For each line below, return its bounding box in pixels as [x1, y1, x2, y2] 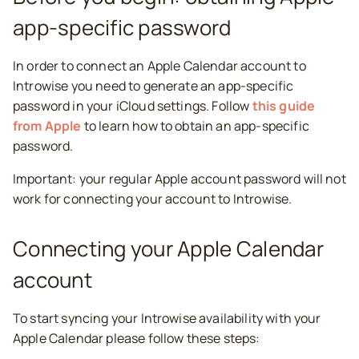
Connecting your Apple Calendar [13, 234, 324, 263]
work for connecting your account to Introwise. [13, 190, 292, 208]
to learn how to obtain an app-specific [81, 117, 309, 135]
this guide [252, 97, 316, 115]
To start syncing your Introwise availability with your [13, 309, 321, 327]
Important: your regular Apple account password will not [13, 170, 346, 188]
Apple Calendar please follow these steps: [13, 329, 260, 347]
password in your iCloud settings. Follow [13, 97, 252, 115]
